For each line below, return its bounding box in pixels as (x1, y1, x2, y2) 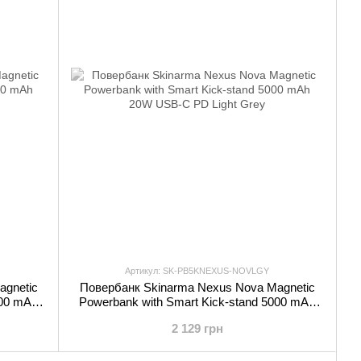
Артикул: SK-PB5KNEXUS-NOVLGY (125, 266, 269, 276)
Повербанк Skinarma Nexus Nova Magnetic (79, 280, 315, 294)
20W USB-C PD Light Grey (125, 309, 269, 323)
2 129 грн (171, 322, 223, 335)
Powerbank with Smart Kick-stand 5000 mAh (79, 295, 315, 309)
